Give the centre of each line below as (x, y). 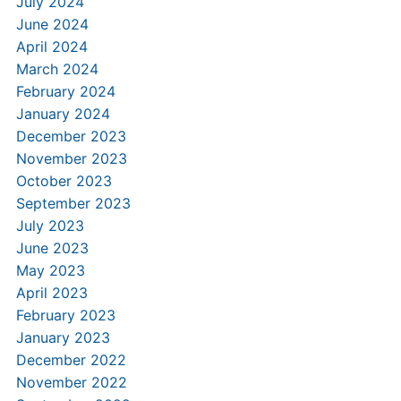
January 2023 (63, 337)
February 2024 (65, 91)
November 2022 (71, 382)
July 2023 (50, 226)
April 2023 (51, 293)
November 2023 (71, 158)
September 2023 (73, 203)
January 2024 (63, 114)
